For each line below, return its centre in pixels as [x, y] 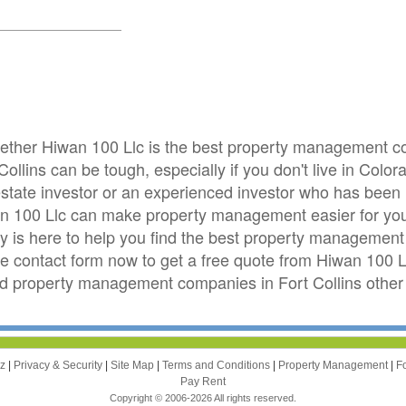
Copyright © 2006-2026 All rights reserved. [203, 397]
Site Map [134, 365]
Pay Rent [203, 381]
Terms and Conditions [217, 365]
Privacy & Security [59, 365]
